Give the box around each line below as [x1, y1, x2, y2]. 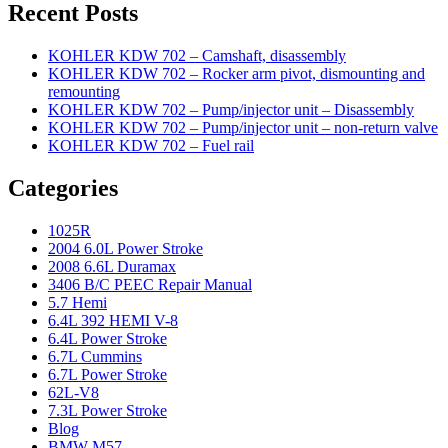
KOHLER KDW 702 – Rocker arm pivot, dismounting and [48, 65, 425, 83]
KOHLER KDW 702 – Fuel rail [48, 137, 254, 155]
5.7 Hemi [48, 293, 107, 311]
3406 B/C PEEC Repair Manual [48, 275, 252, 293]
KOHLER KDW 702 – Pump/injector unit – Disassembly [48, 101, 414, 119]
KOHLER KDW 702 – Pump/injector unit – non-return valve [48, 119, 438, 137]
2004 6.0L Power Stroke [48, 239, 203, 257]
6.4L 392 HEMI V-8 [48, 311, 178, 329]
